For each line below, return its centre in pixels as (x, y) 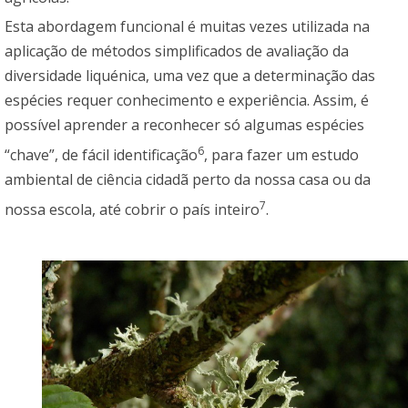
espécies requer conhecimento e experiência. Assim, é (187, 100)
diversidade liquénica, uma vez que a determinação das (190, 75)
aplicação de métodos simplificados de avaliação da (177, 51)
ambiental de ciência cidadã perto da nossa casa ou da (188, 179)
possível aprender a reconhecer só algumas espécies (184, 124)
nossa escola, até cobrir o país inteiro (132, 210)
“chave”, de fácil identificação (101, 154)
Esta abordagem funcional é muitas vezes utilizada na (187, 26)
